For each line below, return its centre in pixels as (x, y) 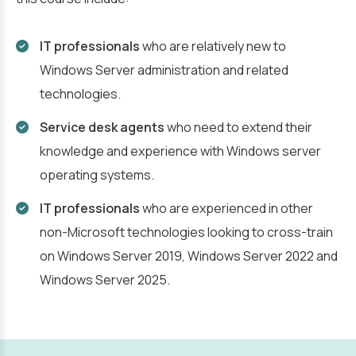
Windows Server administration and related (164, 70)
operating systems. (97, 175)
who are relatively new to (213, 46)
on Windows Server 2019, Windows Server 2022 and (189, 256)
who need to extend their (238, 127)
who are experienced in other (226, 208)
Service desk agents (102, 127)
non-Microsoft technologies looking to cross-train (186, 232)
